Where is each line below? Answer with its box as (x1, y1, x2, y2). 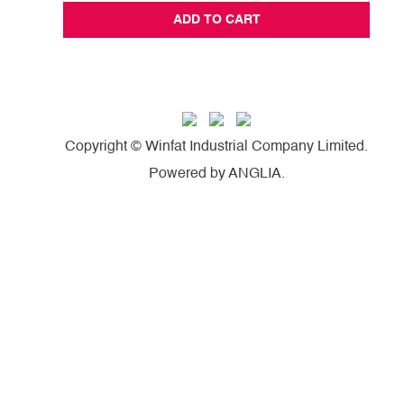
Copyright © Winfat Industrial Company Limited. (65, 140, 368, 155)
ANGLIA (227, 167, 281, 182)
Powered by (148, 167, 228, 182)
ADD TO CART (172, 14, 261, 27)
